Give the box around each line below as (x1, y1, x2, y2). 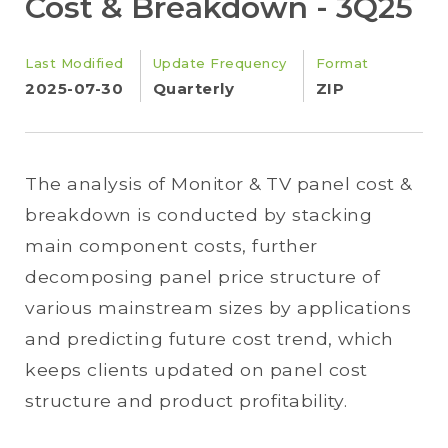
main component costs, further (25, 235, 318, 256)
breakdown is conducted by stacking (25, 204, 372, 225)
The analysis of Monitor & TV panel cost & (25, 173, 412, 194)
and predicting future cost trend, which (25, 328, 394, 349)
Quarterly (152, 79, 234, 98)
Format (315, 55, 369, 71)
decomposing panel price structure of (25, 266, 380, 287)
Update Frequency (152, 55, 287, 71)
